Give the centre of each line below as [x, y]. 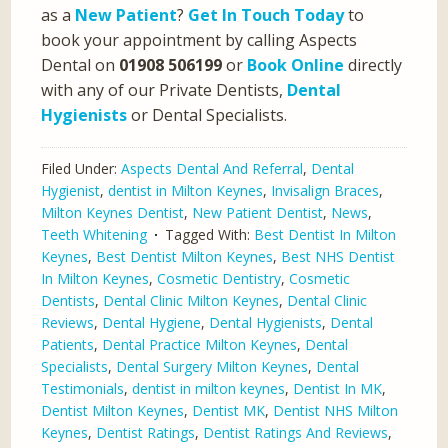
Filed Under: [81, 169]
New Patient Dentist [258, 213]
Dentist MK [229, 411]
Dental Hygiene [152, 323]
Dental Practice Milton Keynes [200, 345]
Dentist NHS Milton [336, 411]
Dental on [80, 65]
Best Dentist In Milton [325, 235]
